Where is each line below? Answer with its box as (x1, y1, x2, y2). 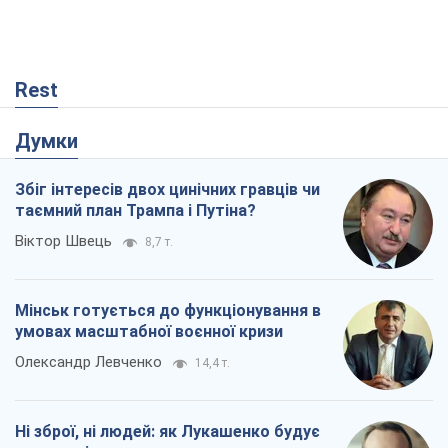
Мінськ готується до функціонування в (15, 301, 321, 321)
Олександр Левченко (15, 353, 162, 372)
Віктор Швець (15, 232, 112, 251)
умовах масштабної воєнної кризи (15, 322, 283, 342)
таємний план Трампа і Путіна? (15, 201, 256, 221)
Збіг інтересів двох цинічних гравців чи (15, 180, 320, 200)
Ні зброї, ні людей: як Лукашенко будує (15, 422, 320, 442)
